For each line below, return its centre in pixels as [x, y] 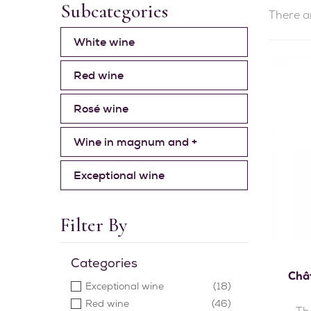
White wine [104, 42]
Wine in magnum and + [135, 142]
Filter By [94, 225]
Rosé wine [101, 109]
